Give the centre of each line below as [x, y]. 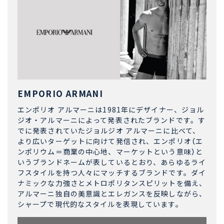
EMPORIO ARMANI [60, 93]
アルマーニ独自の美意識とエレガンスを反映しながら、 [112, 194]
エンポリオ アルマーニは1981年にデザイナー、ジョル [111, 110]
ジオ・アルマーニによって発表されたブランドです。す [111, 120]
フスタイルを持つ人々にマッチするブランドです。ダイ [112, 173]
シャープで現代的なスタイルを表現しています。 [100, 204]
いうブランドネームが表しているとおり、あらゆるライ [112, 162]
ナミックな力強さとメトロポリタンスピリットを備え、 [112, 183]
